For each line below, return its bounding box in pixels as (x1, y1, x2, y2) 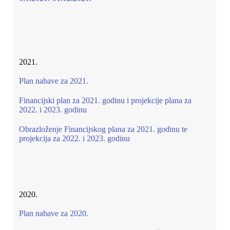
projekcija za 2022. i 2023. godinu (18, 134, 132, 143)
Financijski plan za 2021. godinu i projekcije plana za (18, 96, 191, 105)
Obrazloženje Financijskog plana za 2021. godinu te (18, 125, 187, 133)
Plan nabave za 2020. (18, 209, 88, 218)
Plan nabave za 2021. (18, 76, 88, 85)
